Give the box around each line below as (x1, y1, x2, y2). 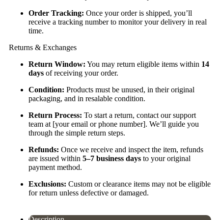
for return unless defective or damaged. (28, 189, 149, 197)
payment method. (28, 163, 82, 172)
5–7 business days (82, 154, 141, 163)
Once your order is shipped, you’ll (84, 9, 192, 18)
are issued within (28, 154, 82, 163)
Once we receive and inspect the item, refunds (59, 145, 203, 154)
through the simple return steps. (28, 129, 125, 137)
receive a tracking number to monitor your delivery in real (28, 18, 207, 27)
